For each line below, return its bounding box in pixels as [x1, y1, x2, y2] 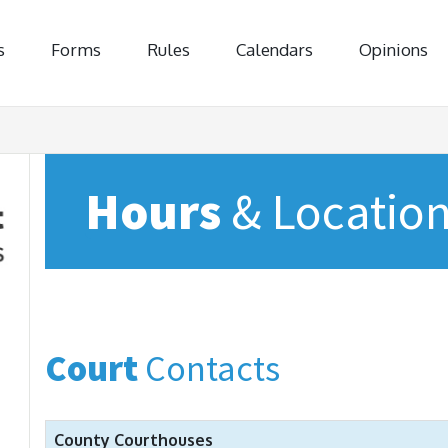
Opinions [359, 39, 428, 60]
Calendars [236, 39, 313, 60]
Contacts [138, 346, 280, 391]
